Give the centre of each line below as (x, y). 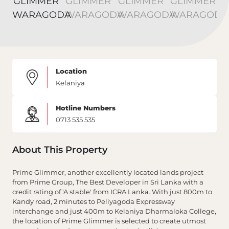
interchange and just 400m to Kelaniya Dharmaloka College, (114, 211)
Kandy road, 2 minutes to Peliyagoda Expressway (94, 202)
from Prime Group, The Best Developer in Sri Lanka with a (108, 182)
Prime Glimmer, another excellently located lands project (108, 173)
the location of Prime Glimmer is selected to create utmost (109, 221)
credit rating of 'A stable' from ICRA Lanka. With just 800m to (112, 192)
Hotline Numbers (86, 108)
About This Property (60, 150)
